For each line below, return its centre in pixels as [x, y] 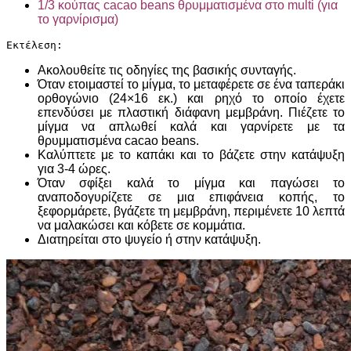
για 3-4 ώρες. [74, 169]
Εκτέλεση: [34, 45]
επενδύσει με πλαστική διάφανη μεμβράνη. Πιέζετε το [191, 112]
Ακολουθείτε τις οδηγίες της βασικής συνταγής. [167, 70]
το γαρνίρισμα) [78, 19]
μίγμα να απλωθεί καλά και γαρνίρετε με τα [191, 127]
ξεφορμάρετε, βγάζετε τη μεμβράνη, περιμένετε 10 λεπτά [191, 211]
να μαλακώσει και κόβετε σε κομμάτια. [141, 225]
